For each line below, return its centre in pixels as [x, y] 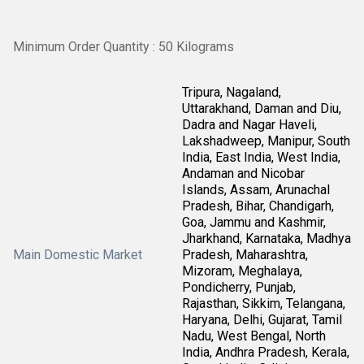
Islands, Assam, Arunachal [256, 189]
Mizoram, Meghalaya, [242, 271]
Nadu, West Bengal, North [254, 336]
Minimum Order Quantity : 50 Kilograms [123, 47]
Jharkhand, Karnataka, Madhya [266, 238]
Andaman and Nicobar [243, 173]
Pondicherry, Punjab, [239, 287]
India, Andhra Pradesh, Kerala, [266, 352]
